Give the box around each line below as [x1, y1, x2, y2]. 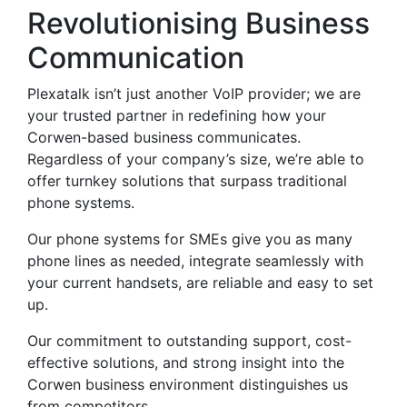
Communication [27, 40, 244, 75]
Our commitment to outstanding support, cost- [27, 332, 352, 350]
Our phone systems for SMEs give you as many [27, 230, 352, 248]
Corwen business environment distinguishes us [27, 375, 348, 393]
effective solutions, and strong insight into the [27, 353, 344, 372]
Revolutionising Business [27, 5, 370, 41]
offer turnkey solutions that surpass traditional [27, 172, 347, 190]
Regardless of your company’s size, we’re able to [27, 150, 364, 168]
